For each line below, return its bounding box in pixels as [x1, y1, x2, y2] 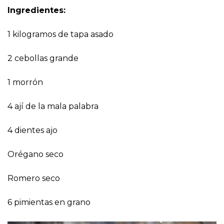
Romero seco [7, 173, 60, 183]
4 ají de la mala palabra [7, 101, 98, 111]
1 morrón [7, 77, 43, 87]
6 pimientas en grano [7, 197, 90, 207]
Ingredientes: [7, 5, 65, 15]
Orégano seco [7, 149, 63, 159]
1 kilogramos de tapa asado [7, 29, 113, 39]
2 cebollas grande [7, 53, 78, 63]
